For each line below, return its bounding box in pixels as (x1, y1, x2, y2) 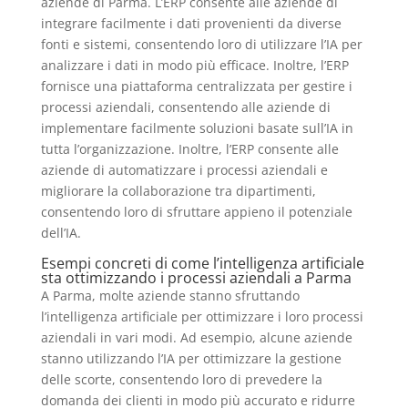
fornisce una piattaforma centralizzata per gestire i (40, 76, 352, 95)
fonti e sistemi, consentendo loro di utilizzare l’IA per (40, 35, 362, 53)
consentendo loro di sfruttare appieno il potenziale (40, 202, 352, 220)
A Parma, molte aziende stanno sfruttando (40, 286, 300, 304)
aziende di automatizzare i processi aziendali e (40, 160, 328, 178)
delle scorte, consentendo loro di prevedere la (40, 370, 322, 388)
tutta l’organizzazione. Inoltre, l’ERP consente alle (40, 139, 339, 158)
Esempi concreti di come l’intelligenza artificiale (40, 252, 364, 273)
